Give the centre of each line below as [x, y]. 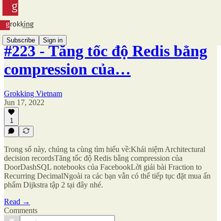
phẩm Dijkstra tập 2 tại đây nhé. [54, 185]
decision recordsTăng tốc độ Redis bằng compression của [93, 158]
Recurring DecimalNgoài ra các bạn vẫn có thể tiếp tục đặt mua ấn [107, 176]
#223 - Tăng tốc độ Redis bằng [106, 51]
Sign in [53, 40]
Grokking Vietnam [33, 93]
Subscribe [21, 40]
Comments [21, 210]
